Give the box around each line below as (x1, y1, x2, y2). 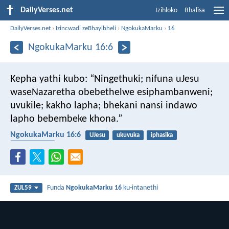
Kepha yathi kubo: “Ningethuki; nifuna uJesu (10, 74, 199, 84)
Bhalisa (185, 7, 205, 14)
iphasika (150, 131, 173, 139)
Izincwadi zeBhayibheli (56, 25, 117, 32)
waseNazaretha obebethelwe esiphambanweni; (10, 87, 213, 98)
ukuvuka (116, 131, 140, 139)
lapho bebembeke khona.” (10, 113, 122, 124)
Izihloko (155, 7, 177, 14)
